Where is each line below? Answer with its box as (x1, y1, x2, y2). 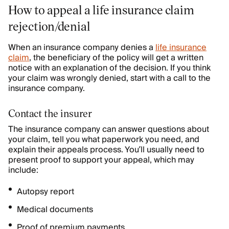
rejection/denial (8, 18, 90, 34)
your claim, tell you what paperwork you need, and (8, 132, 199, 147)
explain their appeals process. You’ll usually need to (8, 143, 204, 157)
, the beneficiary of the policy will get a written (29, 51, 203, 65)
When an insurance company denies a (8, 40, 155, 55)
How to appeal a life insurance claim (8, 2, 194, 17)
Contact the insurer (8, 106, 92, 120)
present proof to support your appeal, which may (8, 153, 194, 167)
